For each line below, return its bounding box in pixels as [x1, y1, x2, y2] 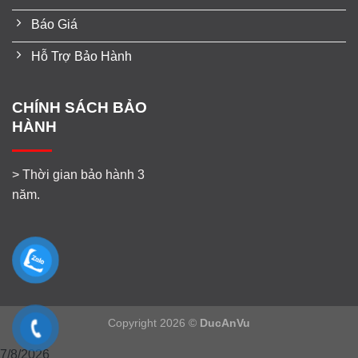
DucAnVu [200, 316, 250, 329]
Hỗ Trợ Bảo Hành [31, 50, 132, 64]
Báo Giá [31, 18, 78, 32]
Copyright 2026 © [108, 316, 200, 329]
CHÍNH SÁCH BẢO [12, 99, 147, 117]
